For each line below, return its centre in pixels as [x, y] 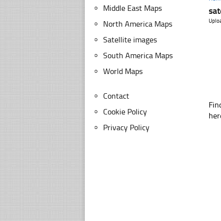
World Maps [123, 71]
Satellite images [130, 40]
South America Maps [138, 55]
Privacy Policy [126, 128]
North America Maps [138, 24]
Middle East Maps [132, 8]
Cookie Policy [125, 112]
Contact [116, 96]
